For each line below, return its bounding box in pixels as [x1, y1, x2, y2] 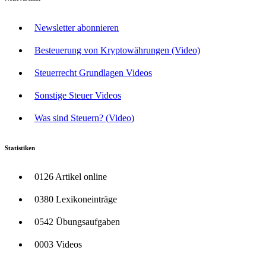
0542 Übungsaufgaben [34, 217, 120, 227]
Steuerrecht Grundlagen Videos [34, 67, 152, 78]
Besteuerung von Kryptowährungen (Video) [34, 45, 200, 55]
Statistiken [5, 144, 35, 151]
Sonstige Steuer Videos [34, 90, 121, 100]
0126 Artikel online [34, 172, 107, 182]
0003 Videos [34, 239, 82, 250]
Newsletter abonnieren [34, 22, 119, 33]
